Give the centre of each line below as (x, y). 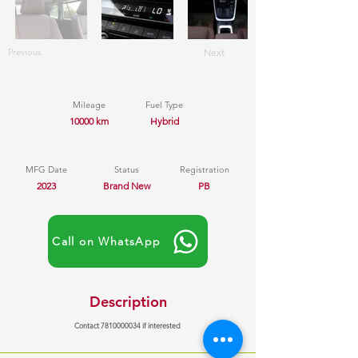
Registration (204, 169)
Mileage (89, 105)
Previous (25, 52)
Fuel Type (164, 105)
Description (128, 302)
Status (126, 169)
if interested (161, 325)
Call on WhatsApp (107, 241)
